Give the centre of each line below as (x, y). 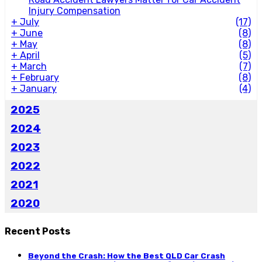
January (38, 89)
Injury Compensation (75, 11)
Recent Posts (37, 231)
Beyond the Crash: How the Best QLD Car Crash (127, 256)
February (39, 78)
